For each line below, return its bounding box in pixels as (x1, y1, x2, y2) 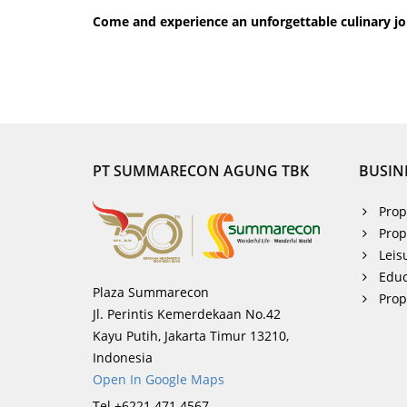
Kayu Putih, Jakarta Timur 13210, (93, 326, 289, 344)
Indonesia (93, 348, 153, 366)
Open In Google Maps (93, 370, 224, 388)
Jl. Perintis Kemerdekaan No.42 (93, 304, 281, 323)
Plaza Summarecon (93, 283, 209, 301)
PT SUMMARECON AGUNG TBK (93, 161, 309, 181)
